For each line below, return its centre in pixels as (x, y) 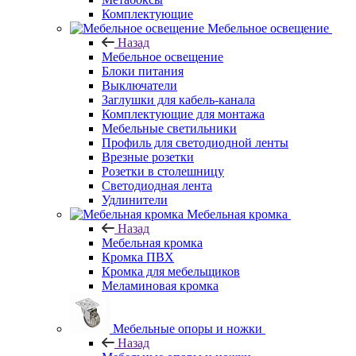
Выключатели (139, 85)
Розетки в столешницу (163, 171)
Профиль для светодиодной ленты (195, 142)
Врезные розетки (148, 157)
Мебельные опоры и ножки (188, 328)
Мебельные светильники (169, 128)
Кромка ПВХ (138, 257)
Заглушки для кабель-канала (178, 99)
